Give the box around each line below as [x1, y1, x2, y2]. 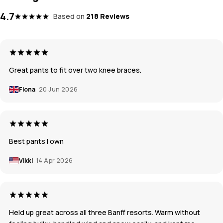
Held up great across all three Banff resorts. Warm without [9, 208, 200, 218]
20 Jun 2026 [39, 85, 78, 94]
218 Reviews [86, 11, 129, 21]
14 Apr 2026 [36, 156, 73, 165]
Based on [53, 11, 85, 21]
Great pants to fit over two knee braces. [9, 65, 141, 75]
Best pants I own [9, 136, 64, 146]
